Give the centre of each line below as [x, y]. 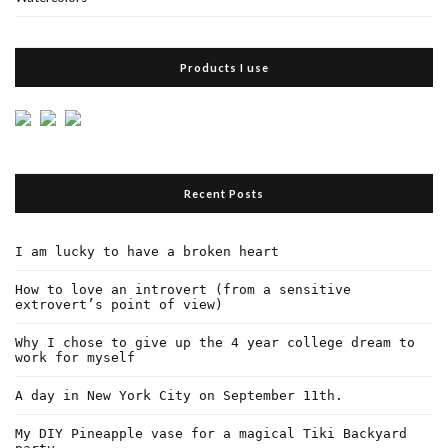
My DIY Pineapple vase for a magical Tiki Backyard [211, 433]
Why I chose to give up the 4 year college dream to [215, 342]
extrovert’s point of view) [119, 304]
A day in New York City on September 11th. [179, 395]
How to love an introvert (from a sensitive [183, 289]
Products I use [224, 67]
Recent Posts [224, 193]
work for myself [75, 357]
